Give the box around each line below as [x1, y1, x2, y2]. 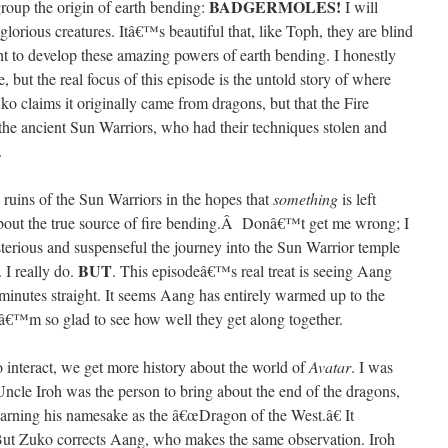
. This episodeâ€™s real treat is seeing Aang [112, 260, 392, 281]
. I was [351, 356, 393, 377]
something [273, 188, 338, 209]
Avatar [309, 356, 351, 377]
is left [338, 188, 376, 209]
